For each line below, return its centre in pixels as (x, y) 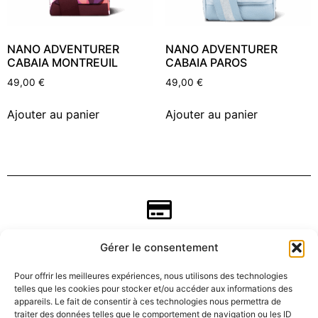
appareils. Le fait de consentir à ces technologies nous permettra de (148, 301)
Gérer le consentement (159, 247)
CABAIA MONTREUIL (62, 63)
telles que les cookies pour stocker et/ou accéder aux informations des (153, 289)
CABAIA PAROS (206, 63)
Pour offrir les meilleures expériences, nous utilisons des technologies (151, 276)
